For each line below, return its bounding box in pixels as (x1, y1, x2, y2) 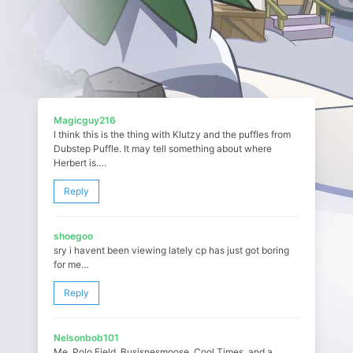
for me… (54, 258, 89, 271)
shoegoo (54, 230, 93, 243)
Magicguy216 (54, 114, 116, 127)
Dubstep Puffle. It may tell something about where (54, 143, 272, 155)
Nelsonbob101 (54, 332, 119, 344)
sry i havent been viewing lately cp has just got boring (54, 244, 289, 257)
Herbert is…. (54, 157, 106, 169)
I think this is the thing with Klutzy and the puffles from (54, 128, 291, 141)
